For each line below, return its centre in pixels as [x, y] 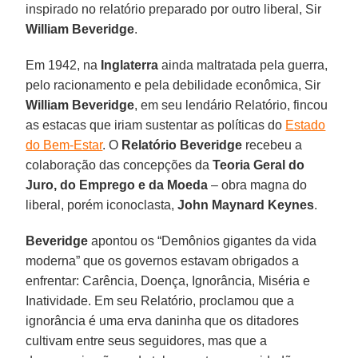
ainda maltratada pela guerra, [243, 65]
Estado [306, 125]
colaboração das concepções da [119, 165]
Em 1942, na [64, 65]
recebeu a [272, 145]
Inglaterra [130, 65]
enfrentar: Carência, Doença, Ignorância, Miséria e [168, 280]
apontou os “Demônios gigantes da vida [203, 241]
